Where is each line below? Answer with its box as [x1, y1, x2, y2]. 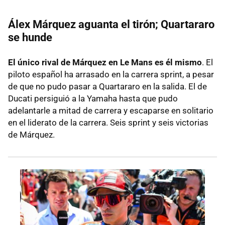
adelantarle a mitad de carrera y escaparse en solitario [8, 105, 213, 116]
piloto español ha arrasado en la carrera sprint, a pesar [8, 69, 214, 79]
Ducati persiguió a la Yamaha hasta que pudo [8, 93, 178, 103]
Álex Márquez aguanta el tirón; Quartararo [8, 18, 214, 31]
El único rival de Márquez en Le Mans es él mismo [8, 57, 202, 67]
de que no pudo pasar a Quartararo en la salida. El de [8, 81, 207, 91]
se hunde [8, 31, 52, 44]
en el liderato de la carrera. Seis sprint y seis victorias [8, 117, 208, 128]
